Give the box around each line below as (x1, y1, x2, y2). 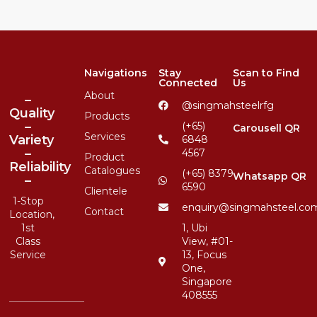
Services (83, 129, 125, 143)
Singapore (181, 275, 232, 288)
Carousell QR (233, 121, 301, 134)
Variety (9, 132, 54, 148)
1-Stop (12, 194, 44, 207)
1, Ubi (181, 221, 207, 234)
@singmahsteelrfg (181, 98, 274, 112)
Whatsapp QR (233, 169, 307, 183)
